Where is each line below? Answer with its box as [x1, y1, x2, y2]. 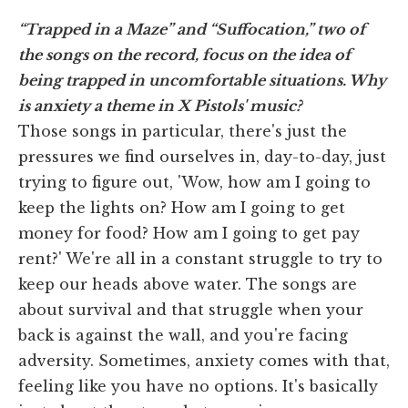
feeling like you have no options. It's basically [18, 377, 378, 396]
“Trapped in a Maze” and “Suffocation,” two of [18, 20, 365, 39]
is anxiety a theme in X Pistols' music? [18, 97, 301, 116]
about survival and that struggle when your [18, 301, 363, 320]
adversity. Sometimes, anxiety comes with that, [18, 352, 390, 371]
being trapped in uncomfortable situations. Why [18, 71, 386, 90]
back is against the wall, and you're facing [18, 326, 348, 345]
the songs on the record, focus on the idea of [18, 46, 351, 65]
